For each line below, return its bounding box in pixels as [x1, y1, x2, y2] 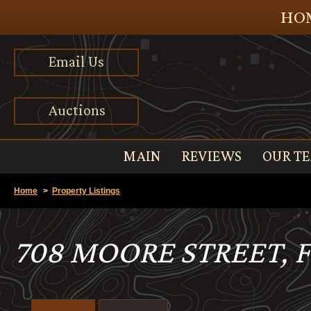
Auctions [47, 101, 106, 119]
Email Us [49, 53, 104, 70]
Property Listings [52, 186, 120, 196]
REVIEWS [180, 147, 242, 165]
